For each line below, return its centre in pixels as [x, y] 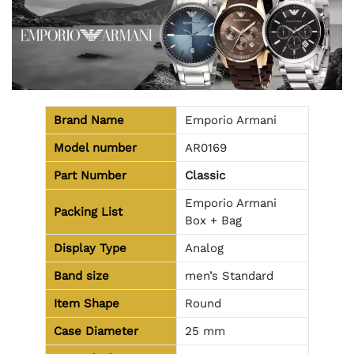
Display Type [90, 248]
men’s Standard [229, 275]
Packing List [88, 211]
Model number [95, 147]
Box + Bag [213, 220]
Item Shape [87, 303]
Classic [205, 175]
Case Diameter [96, 331]
